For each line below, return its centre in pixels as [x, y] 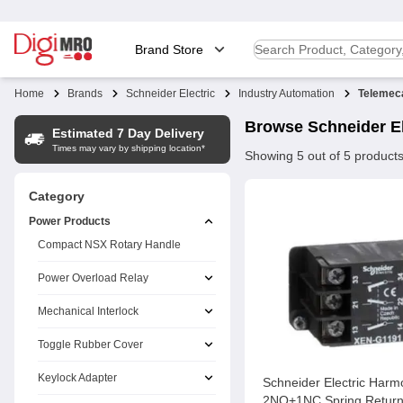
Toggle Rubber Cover [90, 345]
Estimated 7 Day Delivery [128, 133]
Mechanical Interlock [88, 311]
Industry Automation [287, 94]
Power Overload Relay [93, 278]
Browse [276, 127]
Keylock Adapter [77, 378]
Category [57, 196]
